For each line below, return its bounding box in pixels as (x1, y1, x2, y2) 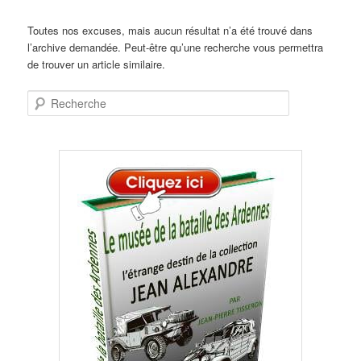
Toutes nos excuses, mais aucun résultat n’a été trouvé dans (27, 23, 313, 39)
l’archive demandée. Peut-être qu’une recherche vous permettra (27, 39, 324, 56)
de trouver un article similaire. (27, 56, 166, 73)
